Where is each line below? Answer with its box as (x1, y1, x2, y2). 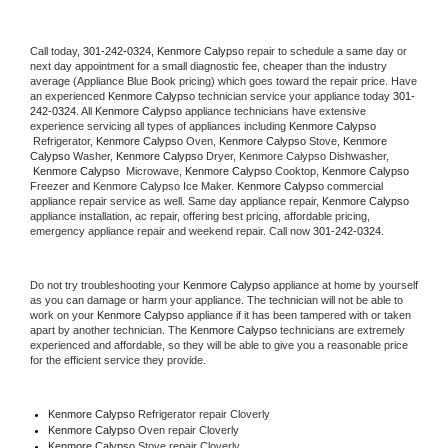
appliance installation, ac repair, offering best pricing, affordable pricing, (30, 209, 370, 222)
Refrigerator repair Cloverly (134, 407, 270, 420)
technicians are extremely (277, 323, 405, 336)
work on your (30, 308, 97, 321)
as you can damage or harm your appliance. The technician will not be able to (30, 293, 403, 306)
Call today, (30, 44, 83, 57)
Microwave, (123, 164, 185, 177)
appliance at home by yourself (270, 278, 418, 291)
